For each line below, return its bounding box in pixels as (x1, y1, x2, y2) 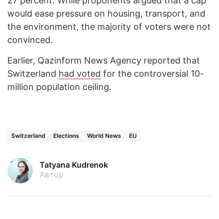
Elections (53, 131, 79, 139)
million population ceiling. (7, 81, 111, 92)
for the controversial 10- (101, 68, 204, 79)
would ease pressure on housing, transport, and (7, 8, 205, 19)
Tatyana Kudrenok (40, 159, 108, 170)
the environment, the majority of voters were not (7, 21, 211, 32)
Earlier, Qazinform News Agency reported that (7, 55, 200, 66)
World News (87, 131, 121, 139)
